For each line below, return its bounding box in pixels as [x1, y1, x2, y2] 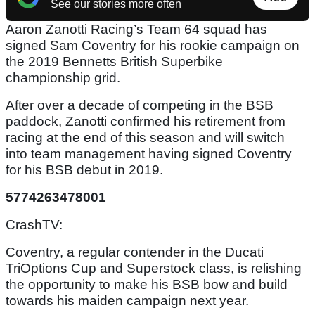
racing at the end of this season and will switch [6, 130, 285, 146]
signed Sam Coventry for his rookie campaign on [6, 38, 300, 53]
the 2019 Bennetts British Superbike [6, 54, 223, 70]
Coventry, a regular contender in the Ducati [6, 245, 264, 260]
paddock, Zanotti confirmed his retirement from [6, 114, 285, 129]
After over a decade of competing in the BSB [6, 98, 274, 113]
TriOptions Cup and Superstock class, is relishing [6, 261, 302, 276]
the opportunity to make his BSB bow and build [6, 277, 288, 292]
